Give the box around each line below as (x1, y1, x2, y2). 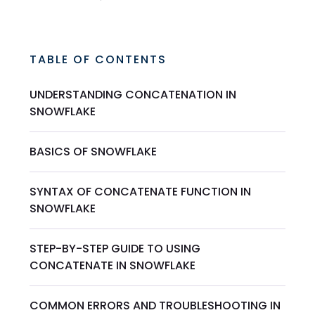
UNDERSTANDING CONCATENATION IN (30, 86, 237, 103)
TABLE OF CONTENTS (30, 51, 167, 67)
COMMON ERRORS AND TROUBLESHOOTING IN (30, 297, 281, 314)
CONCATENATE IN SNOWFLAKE (30, 257, 196, 274)
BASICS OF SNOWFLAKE (30, 143, 157, 160)
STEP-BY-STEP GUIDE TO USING (30, 240, 201, 257)
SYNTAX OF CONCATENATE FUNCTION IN (30, 183, 252, 200)
